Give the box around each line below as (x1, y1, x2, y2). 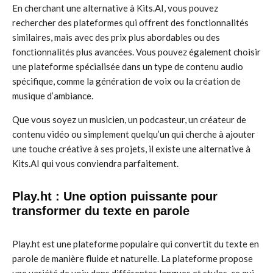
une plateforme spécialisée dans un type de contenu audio (12, 61, 243, 72)
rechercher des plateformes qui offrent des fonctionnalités (12, 17, 249, 28)
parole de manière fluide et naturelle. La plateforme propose (12, 253, 253, 264)
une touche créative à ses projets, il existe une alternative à (12, 143, 250, 154)
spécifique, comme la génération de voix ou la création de (12, 76, 241, 87)
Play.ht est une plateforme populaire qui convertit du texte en (12, 238, 259, 249)
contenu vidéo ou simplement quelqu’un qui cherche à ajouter (12, 129, 255, 140)
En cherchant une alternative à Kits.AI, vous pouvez (12, 2, 218, 13)
